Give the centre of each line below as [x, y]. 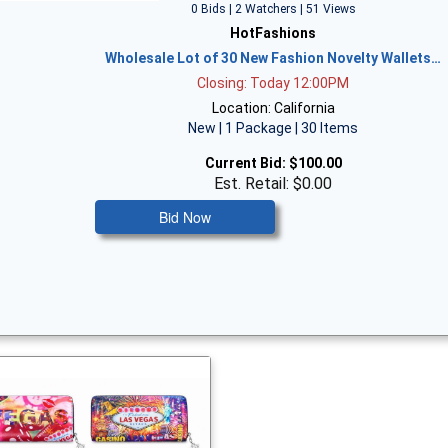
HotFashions [273, 33]
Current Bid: [245, 163]
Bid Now [185, 217]
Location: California [273, 108]
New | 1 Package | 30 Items [273, 128]
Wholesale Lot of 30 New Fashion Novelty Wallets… [273, 58]
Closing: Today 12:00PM [273, 83]
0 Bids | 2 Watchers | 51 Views [273, 9]
